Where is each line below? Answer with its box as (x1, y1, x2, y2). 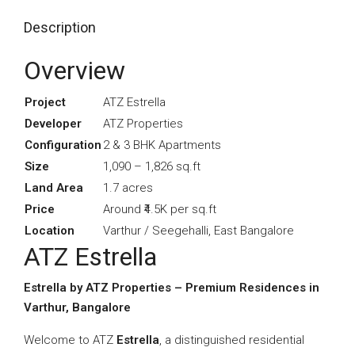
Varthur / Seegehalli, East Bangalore (103, 223, 294, 238)
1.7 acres (103, 181, 153, 195)
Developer (25, 116, 82, 131)
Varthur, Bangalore (24, 300, 131, 315)
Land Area (25, 181, 83, 195)
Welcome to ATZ (24, 333, 116, 347)
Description (24, 19, 96, 36)
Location (25, 223, 74, 238)
